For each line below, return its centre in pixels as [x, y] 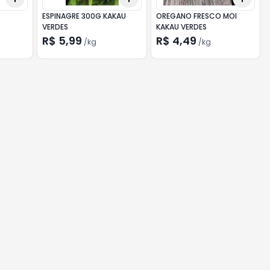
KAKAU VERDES [181, 27]
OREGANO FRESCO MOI [196, 16]
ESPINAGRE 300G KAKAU [84, 16]
